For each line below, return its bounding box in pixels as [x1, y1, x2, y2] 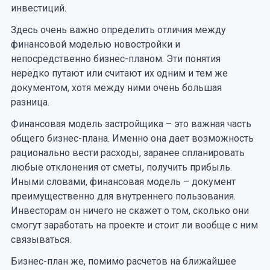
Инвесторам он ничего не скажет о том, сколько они [10, 204, 249, 216]
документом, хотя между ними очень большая [10, 81, 222, 93]
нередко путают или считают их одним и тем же [10, 67, 228, 79]
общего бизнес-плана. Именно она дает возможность [10, 132, 254, 144]
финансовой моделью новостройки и [10, 38, 180, 50]
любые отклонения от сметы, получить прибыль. [10, 161, 232, 173]
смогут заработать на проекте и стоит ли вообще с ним [10, 219, 258, 231]
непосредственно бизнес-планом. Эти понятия [10, 52, 221, 64]
